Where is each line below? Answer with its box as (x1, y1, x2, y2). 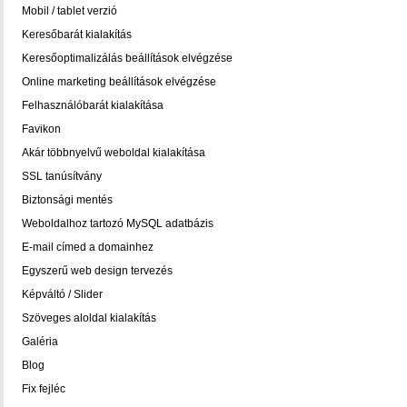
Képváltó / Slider (22, 288, 103, 301)
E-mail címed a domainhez (22, 241, 154, 253)
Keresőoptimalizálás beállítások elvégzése (22, 52, 233, 65)
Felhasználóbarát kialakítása (22, 99, 164, 112)
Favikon (22, 123, 61, 135)
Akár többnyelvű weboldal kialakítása (22, 146, 205, 159)
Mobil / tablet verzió (22, 5, 117, 17)
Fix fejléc (22, 382, 65, 395)
